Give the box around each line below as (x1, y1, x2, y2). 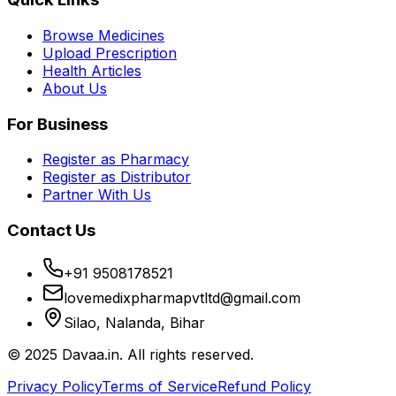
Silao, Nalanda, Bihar (64, 313, 205, 331)
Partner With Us (42, 186, 151, 204)
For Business (7, 113, 108, 134)
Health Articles (42, 61, 141, 80)
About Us (42, 79, 107, 97)
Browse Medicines (42, 26, 164, 44)
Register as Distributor (42, 168, 191, 187)
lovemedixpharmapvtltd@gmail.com (64, 288, 301, 307)
